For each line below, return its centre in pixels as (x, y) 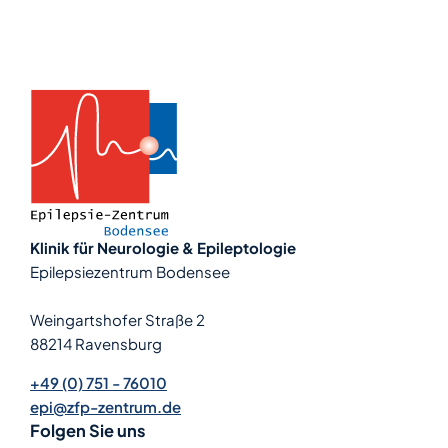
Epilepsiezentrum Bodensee (130, 272)
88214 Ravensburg (96, 344)
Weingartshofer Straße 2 (117, 320)
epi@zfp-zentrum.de (105, 407)
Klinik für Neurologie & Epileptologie (163, 248)
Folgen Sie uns (87, 431)
